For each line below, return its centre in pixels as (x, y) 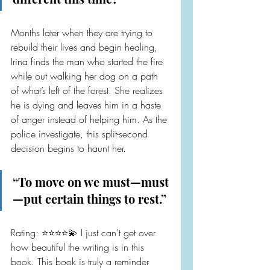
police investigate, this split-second (81, 134)
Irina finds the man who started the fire (88, 61)
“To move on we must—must (91, 182)
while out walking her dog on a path (86, 76)
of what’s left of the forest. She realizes (88, 90)
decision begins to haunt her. (68, 148)
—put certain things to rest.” (89, 199)
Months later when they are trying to (83, 33)
